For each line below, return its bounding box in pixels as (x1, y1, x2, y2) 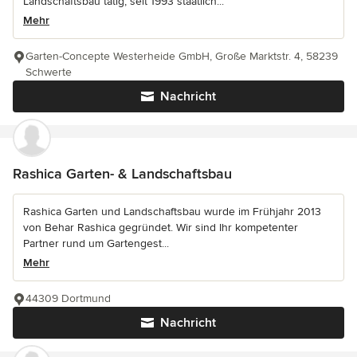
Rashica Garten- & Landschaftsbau (13, 164, 232, 182)
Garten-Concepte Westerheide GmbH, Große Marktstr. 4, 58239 (25, 49, 338, 63)
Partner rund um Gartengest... (23, 236, 169, 250)
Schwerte (25, 65, 72, 79)
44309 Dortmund (25, 291, 111, 305)
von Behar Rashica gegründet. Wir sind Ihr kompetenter (23, 220, 298, 234)
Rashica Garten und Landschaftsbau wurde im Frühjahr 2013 (23, 204, 321, 218)
